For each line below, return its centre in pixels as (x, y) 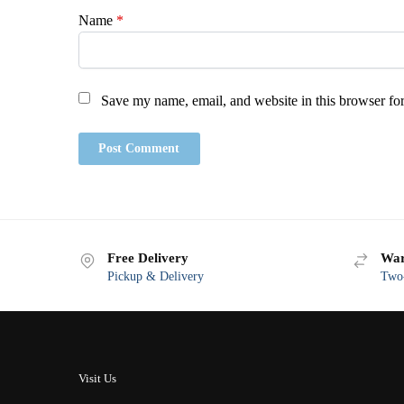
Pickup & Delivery (156, 276)
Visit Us (97, 378)
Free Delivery (148, 257)
